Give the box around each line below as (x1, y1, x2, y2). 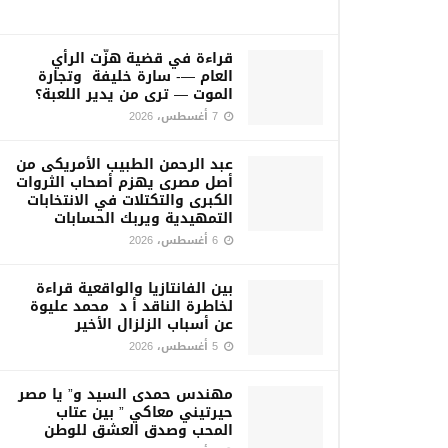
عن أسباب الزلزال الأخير (75, 311, 233, 338)
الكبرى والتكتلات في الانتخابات (27, 187, 233, 214)
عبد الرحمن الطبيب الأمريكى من (16, 151, 233, 178)
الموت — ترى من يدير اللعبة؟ (35, 81, 233, 108)
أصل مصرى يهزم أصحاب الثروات (16, 169, 233, 196)
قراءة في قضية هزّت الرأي (51, 45, 233, 72)
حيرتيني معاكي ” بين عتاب (56, 399, 233, 426)
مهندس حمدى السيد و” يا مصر (18, 381, 233, 408)
